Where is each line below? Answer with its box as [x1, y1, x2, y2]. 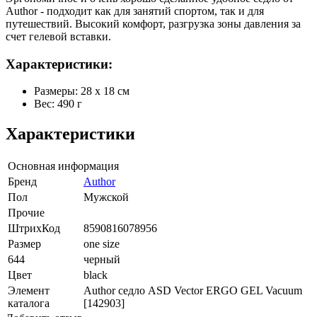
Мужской [83, 191, 129, 204]
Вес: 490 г [34, 98, 82, 110]
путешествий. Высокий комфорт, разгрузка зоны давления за [6, 17, 301, 30]
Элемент [8, 284, 50, 297]
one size [83, 238, 120, 250]
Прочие [8, 207, 45, 219]
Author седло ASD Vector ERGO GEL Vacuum [83, 284, 302, 297]
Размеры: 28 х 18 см [34, 85, 129, 98]
